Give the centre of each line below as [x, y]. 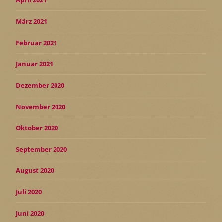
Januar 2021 [34, 64]
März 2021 [31, 21]
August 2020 [35, 170]
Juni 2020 [30, 213]
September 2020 [41, 149]
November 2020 [41, 106]
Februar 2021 [36, 42]
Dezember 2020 [40, 85]
